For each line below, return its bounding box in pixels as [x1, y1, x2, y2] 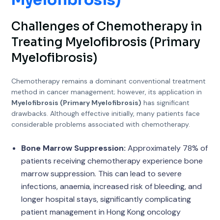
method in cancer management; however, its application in [11, 87, 202, 96]
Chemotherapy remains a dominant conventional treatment [11, 77, 206, 85]
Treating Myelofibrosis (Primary [11, 35, 200, 50]
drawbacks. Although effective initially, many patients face [11, 109, 200, 118]
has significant [141, 98, 190, 107]
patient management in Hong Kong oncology [21, 207, 181, 217]
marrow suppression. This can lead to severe [21, 168, 182, 179]
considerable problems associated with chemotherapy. [11, 120, 190, 129]
